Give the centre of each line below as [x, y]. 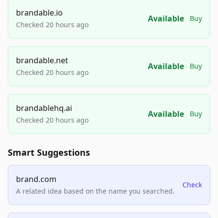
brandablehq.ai [44, 108]
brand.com [36, 179]
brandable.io [39, 13]
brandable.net [42, 61]
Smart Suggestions [49, 153]
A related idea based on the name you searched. [95, 191]
